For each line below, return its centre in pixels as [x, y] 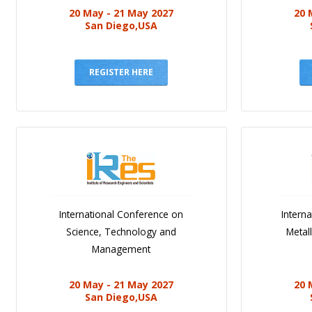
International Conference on [122, 214]
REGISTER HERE [122, 72]
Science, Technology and [122, 232]
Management [122, 249]
